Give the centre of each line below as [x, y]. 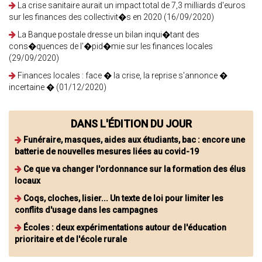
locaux [27, 180]
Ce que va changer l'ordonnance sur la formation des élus [135, 169]
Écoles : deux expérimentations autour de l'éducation [125, 227]
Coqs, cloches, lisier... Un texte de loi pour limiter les [123, 198]
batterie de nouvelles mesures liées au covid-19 [107, 151]
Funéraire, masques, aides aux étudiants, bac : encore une [134, 139]
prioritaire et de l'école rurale [71, 239]
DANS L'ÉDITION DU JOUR [131, 123]
